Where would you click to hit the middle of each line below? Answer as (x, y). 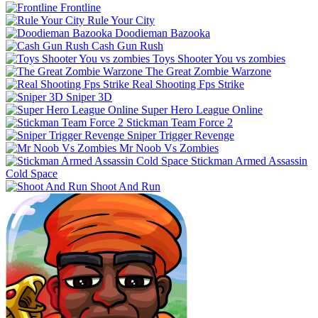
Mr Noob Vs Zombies (169, 148)
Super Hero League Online (202, 109)
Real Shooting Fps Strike (188, 84)
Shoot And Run (125, 186)
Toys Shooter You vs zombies (219, 58)
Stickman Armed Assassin (249, 160)
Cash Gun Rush (127, 45)
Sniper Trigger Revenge (181, 135)
